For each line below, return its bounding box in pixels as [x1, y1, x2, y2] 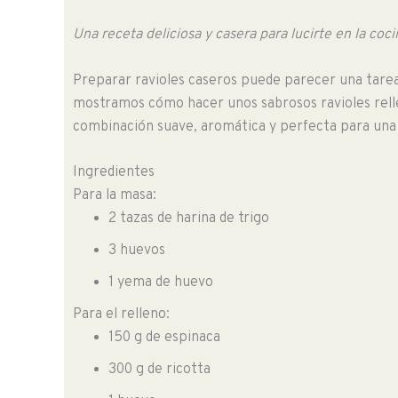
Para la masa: [73, 187, 156, 205]
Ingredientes [73, 163, 155, 182]
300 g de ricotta [108, 361, 211, 379]
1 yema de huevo [108, 274, 213, 292]
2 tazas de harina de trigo [108, 210, 269, 228]
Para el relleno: [73, 306, 170, 324]
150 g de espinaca [108, 329, 220, 347]
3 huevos [108, 242, 165, 260]
